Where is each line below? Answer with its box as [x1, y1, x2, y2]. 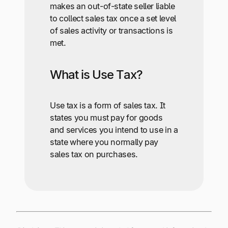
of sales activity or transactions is [50, 25, 173, 36]
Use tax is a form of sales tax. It [50, 100, 165, 110]
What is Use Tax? [50, 67, 142, 82]
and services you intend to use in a [50, 124, 178, 135]
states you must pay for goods [50, 112, 163, 123]
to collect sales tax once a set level [50, 13, 176, 24]
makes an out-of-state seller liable [50, 1, 175, 12]
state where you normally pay [50, 136, 159, 147]
